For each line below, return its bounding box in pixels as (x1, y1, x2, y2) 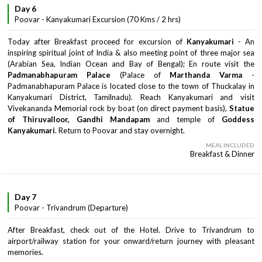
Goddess (222, 115, 254, 124)
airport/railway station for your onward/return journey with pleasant (8, 236, 254, 246)
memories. (8, 247, 43, 257)
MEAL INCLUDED (206, 142, 254, 149)
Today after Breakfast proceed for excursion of (8, 37, 182, 46)
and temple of (157, 115, 222, 124)
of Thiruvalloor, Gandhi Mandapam (8, 115, 157, 124)
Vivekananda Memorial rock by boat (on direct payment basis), (8, 104, 229, 113)
